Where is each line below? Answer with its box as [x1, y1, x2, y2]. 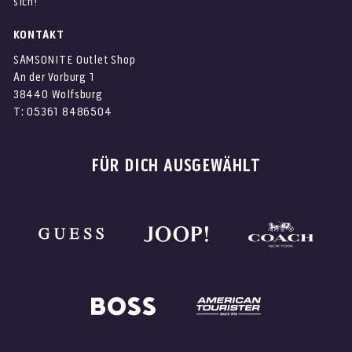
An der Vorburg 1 [13, 71, 95, 85]
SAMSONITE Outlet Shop [13, 54, 136, 68]
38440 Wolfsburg [13, 89, 103, 102]
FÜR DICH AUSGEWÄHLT [90, 158, 262, 176]
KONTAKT [13, 29, 64, 42]
